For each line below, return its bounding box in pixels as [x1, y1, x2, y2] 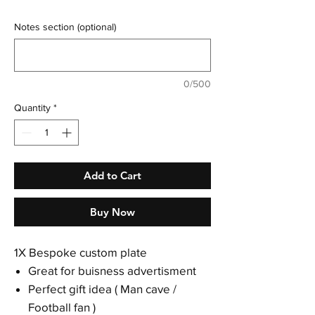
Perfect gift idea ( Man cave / [28, 281, 176, 295]
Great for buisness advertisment [28, 263, 199, 277]
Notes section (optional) [14, 20, 116, 32]
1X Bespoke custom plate [14, 245, 150, 259]
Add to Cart [84, 168, 141, 182]
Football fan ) [28, 300, 96, 314]
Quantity [14, 101, 51, 113]
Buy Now [90, 205, 135, 219]
